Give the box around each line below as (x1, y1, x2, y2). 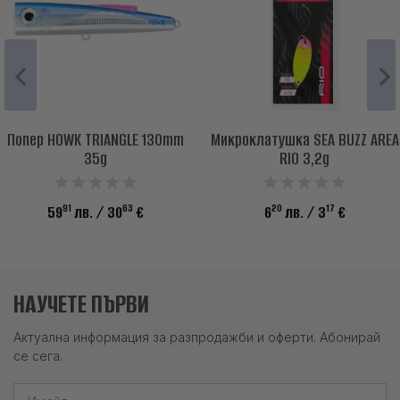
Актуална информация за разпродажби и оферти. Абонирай (13, 329, 380, 345)
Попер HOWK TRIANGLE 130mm (7, 128, 184, 151)
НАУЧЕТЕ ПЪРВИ (13, 286, 149, 321)
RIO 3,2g (279, 146, 329, 170)
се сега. (13, 347, 62, 363)
